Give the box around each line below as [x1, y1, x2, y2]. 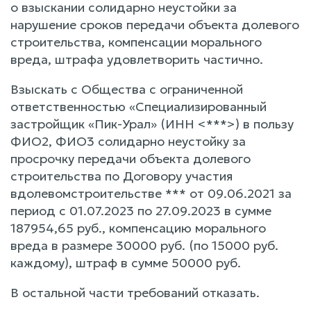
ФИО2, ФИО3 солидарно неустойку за [10, 133, 246, 149]
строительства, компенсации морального [10, 33, 262, 50]
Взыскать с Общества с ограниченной [10, 81, 243, 97]
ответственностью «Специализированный [10, 98, 267, 115]
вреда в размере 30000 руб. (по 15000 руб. [10, 237, 278, 253]
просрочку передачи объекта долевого [10, 150, 251, 167]
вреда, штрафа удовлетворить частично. [10, 51, 263, 67]
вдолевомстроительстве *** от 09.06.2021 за [10, 185, 292, 201]
